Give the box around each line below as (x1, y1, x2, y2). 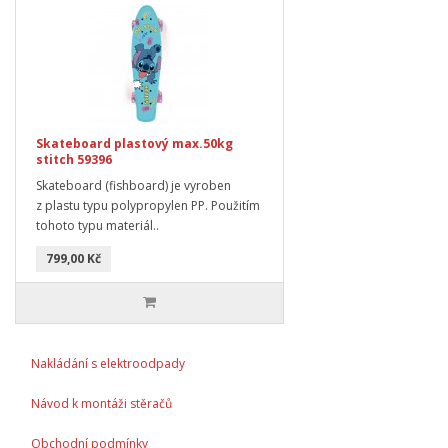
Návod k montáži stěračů (31, 394, 172, 412)
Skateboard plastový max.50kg (36, 134, 233, 152)
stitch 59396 (36, 150, 112, 168)
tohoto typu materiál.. (36, 216, 159, 234)
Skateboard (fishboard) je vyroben (36, 176, 231, 194)
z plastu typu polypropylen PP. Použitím (36, 196, 260, 214)
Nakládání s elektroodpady (31, 354, 185, 372)
